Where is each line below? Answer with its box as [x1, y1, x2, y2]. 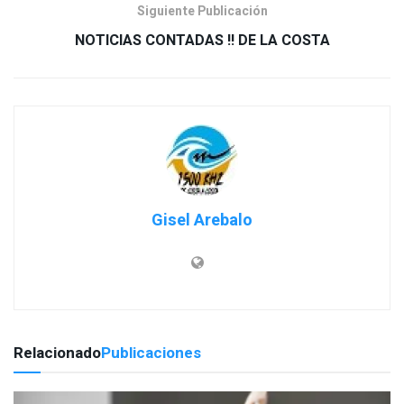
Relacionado [14, 342, 101, 365]
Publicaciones [101, 342, 201, 365]
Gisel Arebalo [151, 208, 252, 234]
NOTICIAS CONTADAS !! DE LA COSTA [74, 30, 330, 52]
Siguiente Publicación [136, 2, 268, 22]
